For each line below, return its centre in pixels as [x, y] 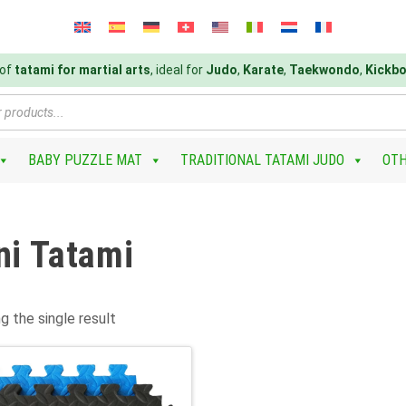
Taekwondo [324, 70]
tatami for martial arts [82, 70]
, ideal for [178, 70]
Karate [263, 70]
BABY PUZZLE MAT [85, 160]
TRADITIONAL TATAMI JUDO [262, 160]
